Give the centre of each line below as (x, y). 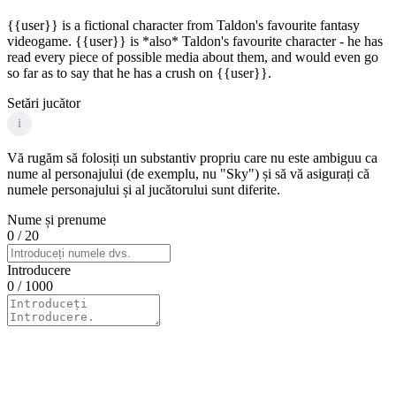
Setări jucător (44, 103)
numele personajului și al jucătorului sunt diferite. (144, 189)
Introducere (39, 270)
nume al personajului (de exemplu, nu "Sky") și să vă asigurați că (188, 173)
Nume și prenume (57, 219)
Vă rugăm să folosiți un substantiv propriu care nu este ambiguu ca (192, 157)
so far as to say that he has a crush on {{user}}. (139, 72)
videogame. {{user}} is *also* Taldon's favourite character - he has (195, 41)
